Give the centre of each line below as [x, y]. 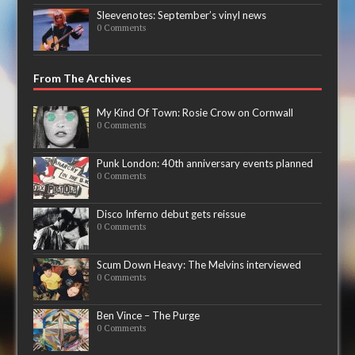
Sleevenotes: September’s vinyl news [182, 15]
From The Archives [83, 78]
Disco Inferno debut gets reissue [172, 214]
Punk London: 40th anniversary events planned [205, 164]
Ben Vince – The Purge [149, 316]
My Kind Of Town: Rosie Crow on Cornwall [195, 113]
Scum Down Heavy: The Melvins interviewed [199, 265]
